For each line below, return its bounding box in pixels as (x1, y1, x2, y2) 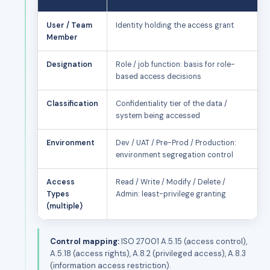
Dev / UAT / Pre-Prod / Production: (116, 137, 236, 148)
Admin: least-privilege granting (116, 189, 226, 199)
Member (46, 32, 78, 42)
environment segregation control (116, 149, 233, 160)
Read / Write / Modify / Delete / (116, 177, 225, 187)
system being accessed (116, 110, 200, 121)
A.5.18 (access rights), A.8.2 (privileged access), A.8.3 (50, 248, 246, 259)
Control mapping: (50, 236, 119, 246)
